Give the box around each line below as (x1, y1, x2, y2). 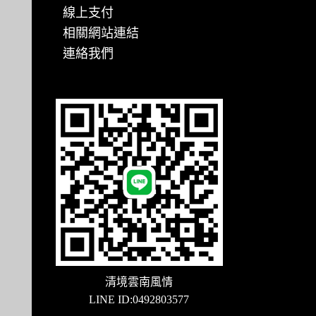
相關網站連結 (62, 26, 139, 40)
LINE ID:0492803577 (89, 293, 190, 306)
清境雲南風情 (105, 276, 174, 288)
